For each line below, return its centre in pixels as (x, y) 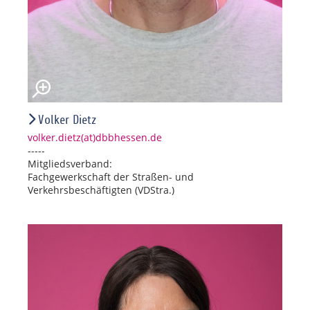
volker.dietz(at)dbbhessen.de (95, 137)
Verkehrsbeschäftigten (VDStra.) (101, 190)
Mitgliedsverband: (70, 163)
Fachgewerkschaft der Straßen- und (111, 176)
